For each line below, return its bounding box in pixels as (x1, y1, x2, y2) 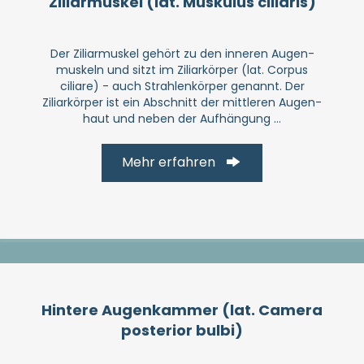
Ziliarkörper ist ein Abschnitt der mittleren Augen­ (42, 93, 322, 110)
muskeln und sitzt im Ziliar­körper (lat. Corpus (56, 61, 308, 78)
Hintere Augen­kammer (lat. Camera (41, 299, 323, 320)
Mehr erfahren (122, 153, 216, 172)
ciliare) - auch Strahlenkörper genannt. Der (59, 77, 305, 94)
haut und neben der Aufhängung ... (83, 110, 281, 127)
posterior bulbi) (121, 319, 243, 340)
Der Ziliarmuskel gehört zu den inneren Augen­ (50, 45, 314, 62)
